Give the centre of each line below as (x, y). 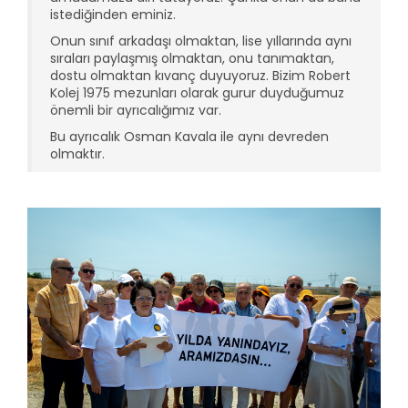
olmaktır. (77, 153)
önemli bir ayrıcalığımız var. (136, 110)
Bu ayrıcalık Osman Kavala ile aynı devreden (189, 136)
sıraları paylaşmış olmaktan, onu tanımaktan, (192, 58)
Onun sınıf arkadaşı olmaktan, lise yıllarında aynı (201, 41)
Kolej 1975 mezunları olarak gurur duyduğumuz (197, 92)
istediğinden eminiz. (113, 14)
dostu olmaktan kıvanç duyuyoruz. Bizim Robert (200, 75)
